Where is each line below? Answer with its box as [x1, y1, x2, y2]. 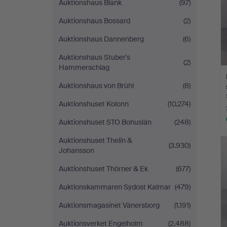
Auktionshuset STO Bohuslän [59, 118, 152, 127]
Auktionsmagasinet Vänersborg [59, 201, 160, 210]
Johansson [59, 146, 94, 155]
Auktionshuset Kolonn [59, 99, 129, 108]
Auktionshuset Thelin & [59, 136, 132, 145]
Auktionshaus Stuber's [59, 53, 130, 62]
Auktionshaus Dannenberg [59, 34, 144, 44]
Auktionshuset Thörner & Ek [59, 164, 148, 173]
